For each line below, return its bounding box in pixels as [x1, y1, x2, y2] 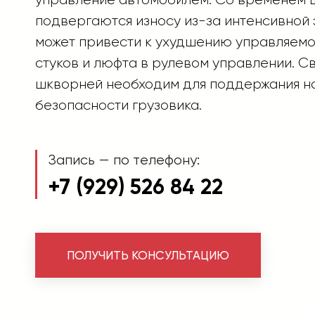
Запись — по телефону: [48, 152, 200, 168]
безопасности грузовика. [35, 97, 202, 113]
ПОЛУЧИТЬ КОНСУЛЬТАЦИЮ [67, 247, 229, 262]
